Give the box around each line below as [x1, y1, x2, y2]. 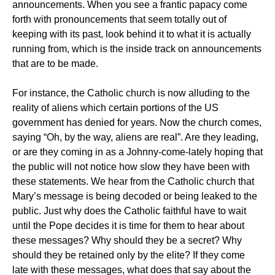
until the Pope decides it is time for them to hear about [12, 220, 244, 231]
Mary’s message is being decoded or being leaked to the [12, 191, 257, 201]
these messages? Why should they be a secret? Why [12, 235, 242, 246]
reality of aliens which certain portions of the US [12, 103, 219, 113]
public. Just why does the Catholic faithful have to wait [12, 206, 246, 216]
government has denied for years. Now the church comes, [12, 117, 261, 128]
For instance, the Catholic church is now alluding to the [12, 88, 250, 98]
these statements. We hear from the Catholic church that [12, 176, 254, 187]
